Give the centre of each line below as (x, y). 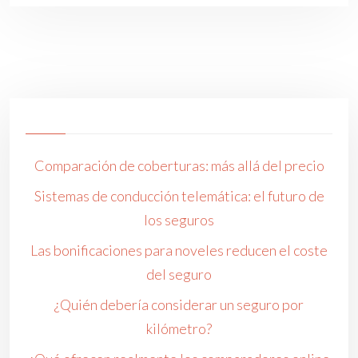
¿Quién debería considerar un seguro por (179, 305)
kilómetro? (179, 329)
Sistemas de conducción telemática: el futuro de (179, 196)
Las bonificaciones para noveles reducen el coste (179, 251)
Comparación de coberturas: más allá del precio (179, 166)
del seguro (179, 274)
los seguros (179, 220)
